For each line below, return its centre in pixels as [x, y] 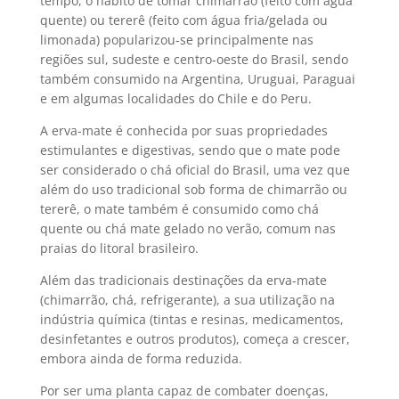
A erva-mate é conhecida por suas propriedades [183, 130]
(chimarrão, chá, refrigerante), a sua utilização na [187, 300]
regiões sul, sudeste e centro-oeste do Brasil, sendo [194, 59]
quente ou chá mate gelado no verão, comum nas [187, 228]
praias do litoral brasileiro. [119, 248]
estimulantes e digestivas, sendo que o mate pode [190, 150]
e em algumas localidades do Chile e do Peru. [175, 98]
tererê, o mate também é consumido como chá [179, 209]
